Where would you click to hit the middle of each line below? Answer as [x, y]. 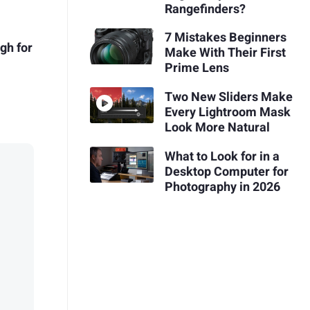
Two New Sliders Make [228, 97]
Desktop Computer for [226, 172]
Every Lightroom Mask [227, 112]
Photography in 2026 [222, 187]
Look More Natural [217, 127]
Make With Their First [225, 53]
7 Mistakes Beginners [225, 38]
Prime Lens [197, 69]
